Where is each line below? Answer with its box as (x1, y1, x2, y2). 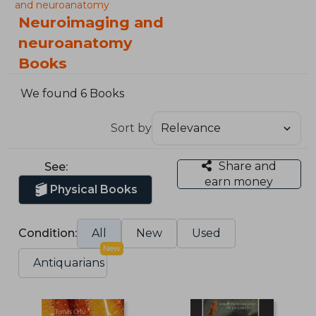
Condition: (18, 226, 78, 240)
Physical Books (50, 182, 138, 196)
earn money (205, 174, 274, 188)
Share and (218, 159, 276, 173)
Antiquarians (33, 255, 105, 269)
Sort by (110, 121, 152, 135)
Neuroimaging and (18, 13, 164, 31)
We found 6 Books (20, 87, 125, 101)
